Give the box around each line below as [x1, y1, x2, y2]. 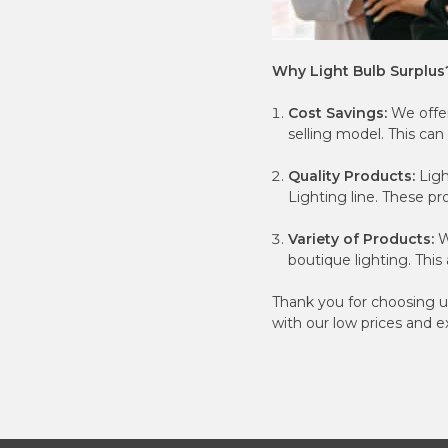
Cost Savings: [288, 104, 392, 123]
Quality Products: [288, 167, 416, 186]
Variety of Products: [288, 230, 435, 249]
